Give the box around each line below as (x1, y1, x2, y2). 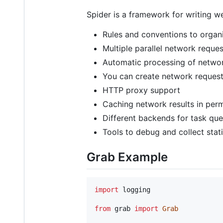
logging (122, 185, 150, 194)
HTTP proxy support (103, 85, 180, 96)
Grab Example (87, 150, 168, 165)
